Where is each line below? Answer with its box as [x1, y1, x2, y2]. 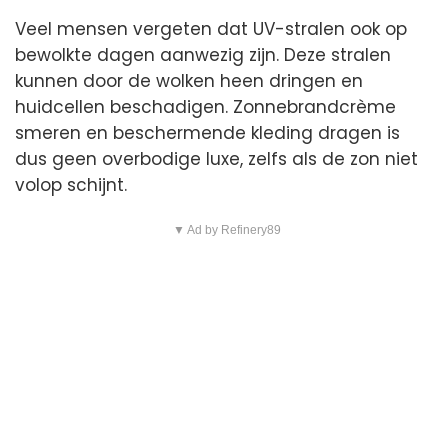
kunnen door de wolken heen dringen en [15, 69, 363, 94]
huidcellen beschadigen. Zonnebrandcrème [15, 95, 396, 120]
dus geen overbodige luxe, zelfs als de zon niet [15, 147, 418, 172]
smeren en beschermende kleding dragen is [15, 121, 400, 146]
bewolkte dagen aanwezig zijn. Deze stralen [15, 43, 391, 68]
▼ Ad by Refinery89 [172, 223, 281, 238]
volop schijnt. [15, 173, 127, 198]
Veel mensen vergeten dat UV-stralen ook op [15, 17, 407, 42]
